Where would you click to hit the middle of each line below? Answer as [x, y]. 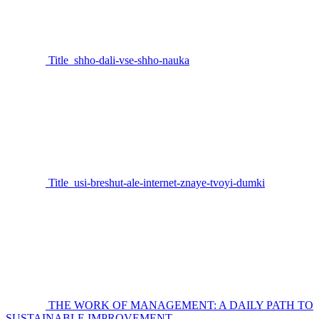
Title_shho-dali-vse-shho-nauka [119, 60]
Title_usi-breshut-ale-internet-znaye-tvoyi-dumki [157, 183]
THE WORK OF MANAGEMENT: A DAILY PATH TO [181, 305]
